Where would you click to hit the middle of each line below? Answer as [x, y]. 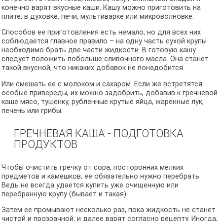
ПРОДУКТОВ [46, 145]
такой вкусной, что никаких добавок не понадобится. [94, 68]
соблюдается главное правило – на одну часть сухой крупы [104, 41]
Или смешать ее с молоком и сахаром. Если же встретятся [102, 84]
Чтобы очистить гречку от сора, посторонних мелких [92, 167]
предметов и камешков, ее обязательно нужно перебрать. [101, 176]
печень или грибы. [32, 110]
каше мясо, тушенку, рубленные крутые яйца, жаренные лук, [102, 102]
